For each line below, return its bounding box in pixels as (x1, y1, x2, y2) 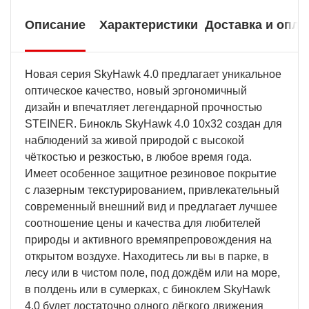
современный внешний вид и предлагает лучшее (25, 200, 277, 212)
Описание (25, 17, 86, 32)
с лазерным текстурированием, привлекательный (25, 183, 279, 196)
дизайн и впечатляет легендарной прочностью (25, 101, 262, 113)
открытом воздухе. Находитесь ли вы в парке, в (25, 250, 269, 262)
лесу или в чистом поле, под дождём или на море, (25, 266, 280, 279)
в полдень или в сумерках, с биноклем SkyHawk (25, 283, 270, 295)
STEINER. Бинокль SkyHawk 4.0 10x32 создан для (25, 117, 282, 130)
